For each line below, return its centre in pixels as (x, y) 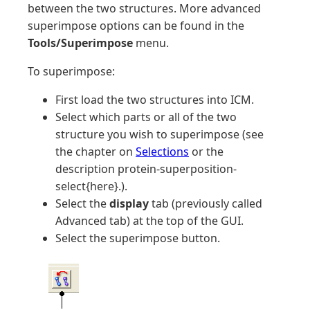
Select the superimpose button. (138, 238)
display (129, 203)
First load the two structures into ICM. (155, 100)
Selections (162, 152)
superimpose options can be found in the (136, 26)
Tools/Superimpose (80, 43)
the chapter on (95, 152)
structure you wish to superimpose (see (159, 134)
